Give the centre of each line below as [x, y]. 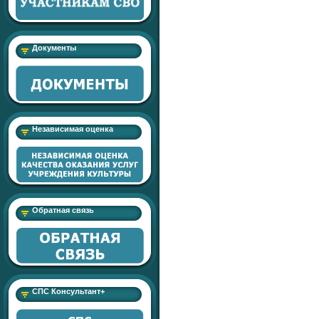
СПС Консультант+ [68, 291]
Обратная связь [63, 210]
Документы [54, 48]
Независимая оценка [73, 129]
